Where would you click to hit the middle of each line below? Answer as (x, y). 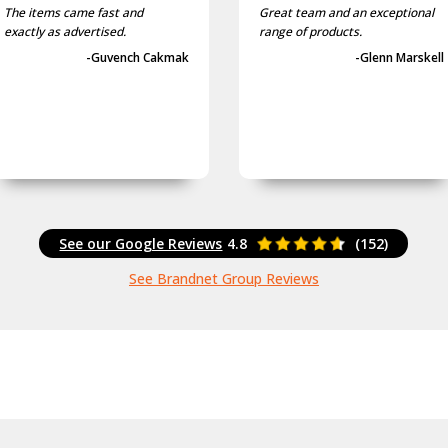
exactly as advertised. (65, 31)
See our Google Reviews (141, 243)
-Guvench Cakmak (138, 57)
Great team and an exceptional (346, 12)
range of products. (310, 31)
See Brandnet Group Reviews (223, 278)
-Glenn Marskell (399, 57)
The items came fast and (74, 12)
